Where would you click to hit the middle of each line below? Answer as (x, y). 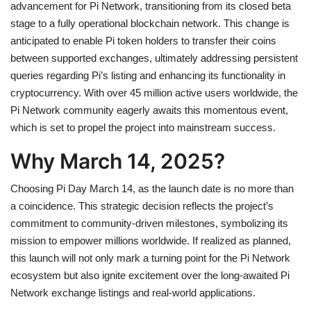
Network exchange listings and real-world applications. (133, 292)
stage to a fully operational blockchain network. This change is (150, 23)
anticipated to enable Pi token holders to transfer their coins (143, 40)
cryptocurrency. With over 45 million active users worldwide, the (154, 92)
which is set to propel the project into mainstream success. (143, 127)
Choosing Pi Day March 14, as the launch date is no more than (152, 188)
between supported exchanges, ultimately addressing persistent (154, 58)
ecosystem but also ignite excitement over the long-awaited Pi (150, 275)
